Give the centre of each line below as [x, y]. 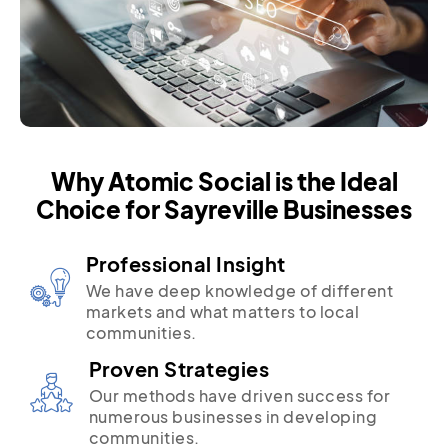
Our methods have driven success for [239, 395]
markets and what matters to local [222, 311]
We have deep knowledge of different [239, 290]
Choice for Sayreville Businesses [224, 208]
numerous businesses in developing [232, 416]
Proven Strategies [178, 368]
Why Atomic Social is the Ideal [224, 180]
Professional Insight [185, 263]
